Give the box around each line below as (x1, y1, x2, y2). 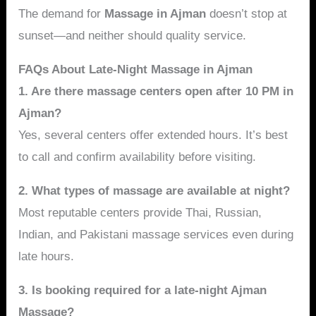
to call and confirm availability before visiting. (18, 150, 257, 164)
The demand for (18, 6, 105, 20)
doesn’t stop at (206, 6, 288, 20)
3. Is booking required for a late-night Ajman (18, 283, 267, 297)
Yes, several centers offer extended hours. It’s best (18, 128, 288, 142)
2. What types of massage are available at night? (18, 183, 291, 197)
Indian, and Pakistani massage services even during (18, 227, 294, 241)
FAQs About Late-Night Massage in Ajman (18, 62, 253, 76)
